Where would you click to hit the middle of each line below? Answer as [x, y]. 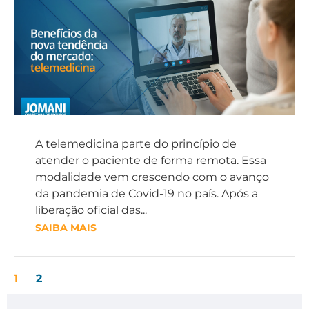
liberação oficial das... [91, 210]
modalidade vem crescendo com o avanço [152, 177]
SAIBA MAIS [66, 228]
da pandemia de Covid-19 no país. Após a [147, 194]
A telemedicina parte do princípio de [136, 144]
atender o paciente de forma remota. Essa [151, 161]
